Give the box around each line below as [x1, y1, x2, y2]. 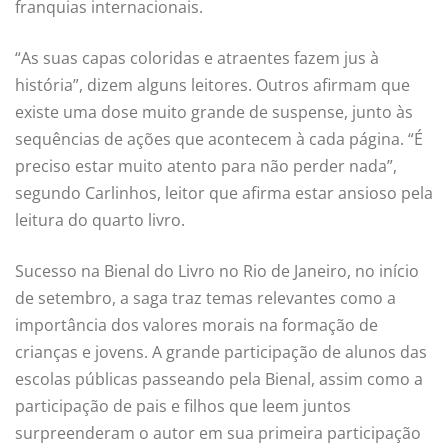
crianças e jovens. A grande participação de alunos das [15, 341, 427, 364]
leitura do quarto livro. [15, 209, 185, 232]
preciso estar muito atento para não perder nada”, [15, 155, 397, 178]
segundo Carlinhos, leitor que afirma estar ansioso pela [15, 182, 433, 205]
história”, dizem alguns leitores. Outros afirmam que [15, 74, 410, 97]
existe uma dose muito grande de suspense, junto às [15, 101, 413, 124]
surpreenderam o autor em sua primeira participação [15, 422, 421, 445]
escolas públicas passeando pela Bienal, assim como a [15, 368, 423, 391]
